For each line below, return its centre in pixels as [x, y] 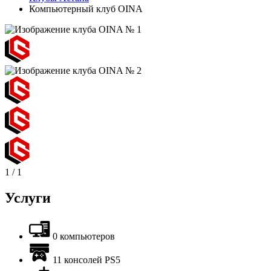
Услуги [28, 198]
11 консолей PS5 [87, 260]
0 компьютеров [84, 236]
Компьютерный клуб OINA [86, 8]
